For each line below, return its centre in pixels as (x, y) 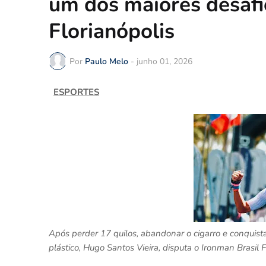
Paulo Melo (107, 61)
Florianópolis (112, 31)
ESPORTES (76, 92)
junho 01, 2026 (164, 61)
